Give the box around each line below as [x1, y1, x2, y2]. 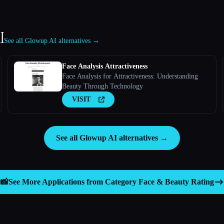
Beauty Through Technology [61, 82, 143, 90]
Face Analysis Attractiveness [61, 62, 147, 70]
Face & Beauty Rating [138, 177, 214, 186]
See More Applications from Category [8, 177, 138, 186]
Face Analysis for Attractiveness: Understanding [61, 72, 198, 80]
